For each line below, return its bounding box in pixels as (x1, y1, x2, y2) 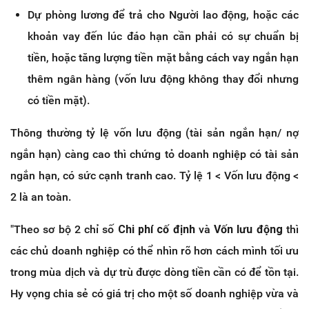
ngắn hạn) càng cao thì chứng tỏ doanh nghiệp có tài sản (10, 148, 299, 161)
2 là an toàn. (10, 190, 71, 204)
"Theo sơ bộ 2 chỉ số (10, 223, 118, 237)
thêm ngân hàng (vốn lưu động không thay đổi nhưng (28, 72, 299, 86)
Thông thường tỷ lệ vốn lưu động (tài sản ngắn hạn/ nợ (10, 126, 299, 140)
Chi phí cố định (117, 223, 195, 237)
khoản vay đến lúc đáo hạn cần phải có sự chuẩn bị (28, 30, 299, 43)
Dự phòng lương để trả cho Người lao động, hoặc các (28, 8, 299, 22)
